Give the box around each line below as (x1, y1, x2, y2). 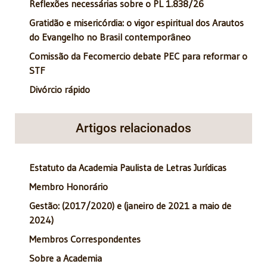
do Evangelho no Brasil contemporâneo (29, 31, 191, 44)
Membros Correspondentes (29, 233, 141, 246)
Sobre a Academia (29, 252, 102, 265)
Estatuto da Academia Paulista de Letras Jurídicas (29, 162, 226, 174)
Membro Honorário (29, 181, 108, 193)
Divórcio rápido (29, 83, 90, 96)
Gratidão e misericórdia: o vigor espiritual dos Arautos (29, 17, 244, 29)
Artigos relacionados (76, 121, 191, 136)
